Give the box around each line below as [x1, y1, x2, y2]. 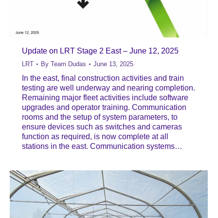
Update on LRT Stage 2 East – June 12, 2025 [22, 46, 179, 55]
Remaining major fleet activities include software [22, 93, 188, 102]
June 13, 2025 [93, 60, 133, 68]
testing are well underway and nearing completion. [22, 83, 195, 92]
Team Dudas [51, 60, 86, 68]
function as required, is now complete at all [22, 132, 168, 141]
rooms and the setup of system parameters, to [22, 112, 178, 121]
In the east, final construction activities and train [22, 73, 184, 82]
